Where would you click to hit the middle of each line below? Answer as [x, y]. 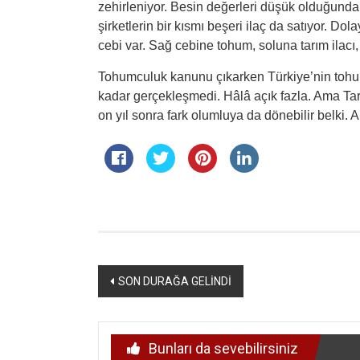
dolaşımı [140, 307]
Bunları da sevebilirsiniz [223, 348]
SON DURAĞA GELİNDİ [175, 281]
